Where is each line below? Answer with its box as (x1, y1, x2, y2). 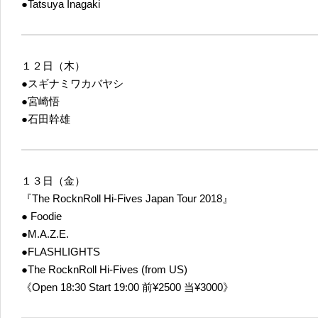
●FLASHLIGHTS (21, 245, 100, 258)
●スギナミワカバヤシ (21, 77, 124, 89)
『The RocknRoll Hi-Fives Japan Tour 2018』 (21, 192, 233, 204)
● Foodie (21, 209, 62, 222)
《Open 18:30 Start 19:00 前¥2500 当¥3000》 (21, 280, 234, 293)
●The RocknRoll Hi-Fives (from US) (21, 263, 187, 275)
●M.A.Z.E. (21, 227, 69, 240)
